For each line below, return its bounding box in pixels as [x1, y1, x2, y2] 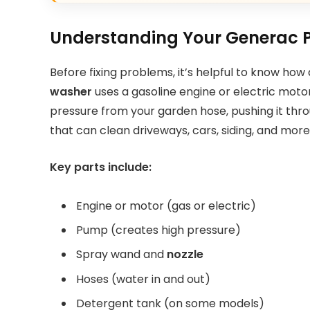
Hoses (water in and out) [76, 271, 210, 287]
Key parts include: [50, 158, 152, 175]
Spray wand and [76, 246, 167, 263]
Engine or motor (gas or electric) [76, 198, 256, 215]
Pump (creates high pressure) [76, 222, 241, 239]
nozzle [167, 246, 203, 263]
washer [50, 83, 92, 100]
